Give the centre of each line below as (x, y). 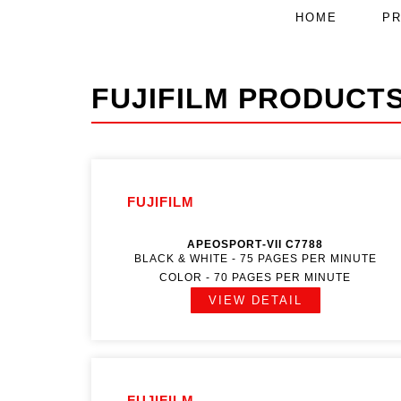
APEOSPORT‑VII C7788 (256, 244)
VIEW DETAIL (255, 300)
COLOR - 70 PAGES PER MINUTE (256, 277)
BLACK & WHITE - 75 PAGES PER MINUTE (255, 259)
